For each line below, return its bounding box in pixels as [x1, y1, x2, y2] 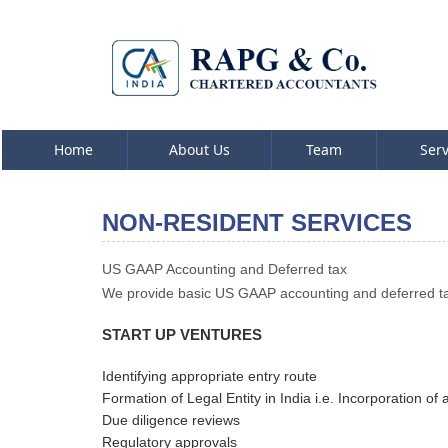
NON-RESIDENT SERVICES [102, 209, 412, 236]
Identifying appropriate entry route [102, 368, 317, 384]
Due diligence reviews [102, 412, 240, 428]
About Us [169, 140, 230, 159]
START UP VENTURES [102, 326, 262, 343]
